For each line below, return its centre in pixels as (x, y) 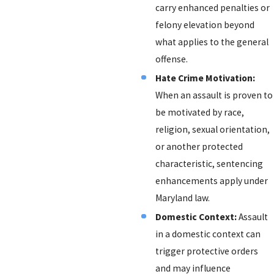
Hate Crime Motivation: (206, 78)
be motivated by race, (200, 112)
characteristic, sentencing (209, 163)
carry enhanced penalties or (213, 7)
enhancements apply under (212, 180)
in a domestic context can (208, 234)
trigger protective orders (207, 251)
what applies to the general (212, 42)
